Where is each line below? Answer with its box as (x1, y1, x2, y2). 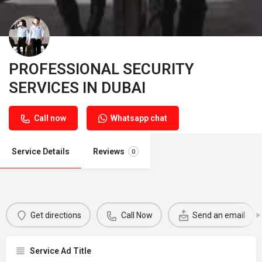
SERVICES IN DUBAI (9, 79, 146, 96)
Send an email (192, 210, 245, 220)
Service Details (12, 147, 70, 156)
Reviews (93, 147, 125, 156)
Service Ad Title (30, 246, 91, 256)
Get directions (30, 210, 81, 220)
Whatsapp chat (111, 113, 167, 123)
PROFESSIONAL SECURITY (9, 60, 194, 78)
